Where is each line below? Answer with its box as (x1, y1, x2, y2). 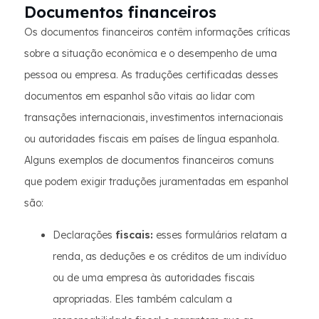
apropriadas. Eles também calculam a (53, 293, 232, 305)
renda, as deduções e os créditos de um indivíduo (53, 250, 286, 263)
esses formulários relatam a (153, 229, 287, 241)
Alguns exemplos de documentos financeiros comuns (24, 154, 274, 167)
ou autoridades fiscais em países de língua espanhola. (24, 132, 279, 145)
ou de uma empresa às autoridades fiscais (53, 271, 255, 284)
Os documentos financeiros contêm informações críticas (24, 26, 291, 38)
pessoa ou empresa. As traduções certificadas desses (24, 68, 278, 81)
